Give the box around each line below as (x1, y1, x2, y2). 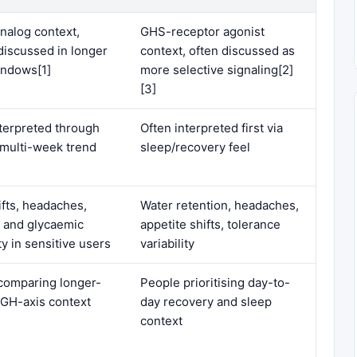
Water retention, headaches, (140, 197, 299, 213)
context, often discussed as (140, 42, 295, 58)
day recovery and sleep (140, 293, 272, 309)
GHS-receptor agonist (140, 23, 265, 39)
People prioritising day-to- (140, 274, 290, 290)
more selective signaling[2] (140, 61, 293, 77)
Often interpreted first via (140, 120, 283, 135)
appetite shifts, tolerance (140, 216, 280, 232)
